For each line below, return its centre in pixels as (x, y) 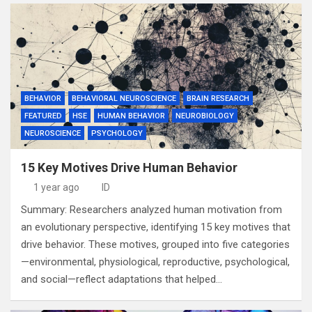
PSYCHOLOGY (117, 133)
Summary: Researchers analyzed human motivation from (151, 210)
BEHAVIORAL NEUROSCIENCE (124, 99)
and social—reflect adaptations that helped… (122, 279)
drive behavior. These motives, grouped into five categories (155, 244)
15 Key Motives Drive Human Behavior (129, 167)
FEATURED (43, 116)
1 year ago (56, 187)
